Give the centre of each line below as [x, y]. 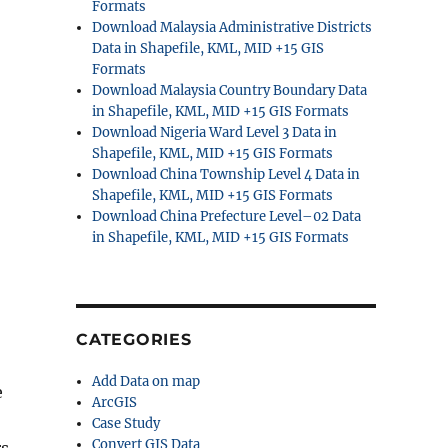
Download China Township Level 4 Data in [226, 174]
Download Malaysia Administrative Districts [232, 27]
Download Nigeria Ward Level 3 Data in [215, 132]
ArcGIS [115, 402]
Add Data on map [146, 381]
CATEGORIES [134, 339]
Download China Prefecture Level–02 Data [227, 216]
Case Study [126, 423]
